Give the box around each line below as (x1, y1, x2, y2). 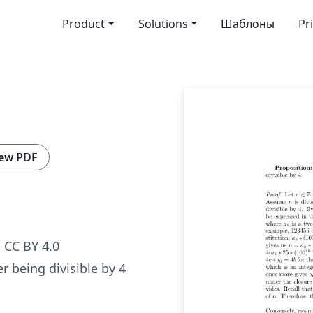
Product (61, 16, 105, 31)
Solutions (138, 16, 188, 31)
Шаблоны (221, 16, 275, 31)
